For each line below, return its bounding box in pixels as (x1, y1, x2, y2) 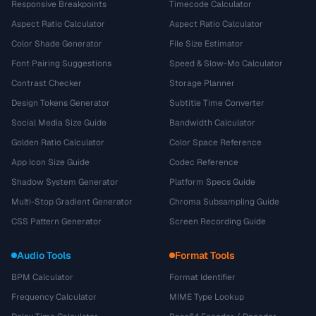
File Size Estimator (169, 38, 243, 49)
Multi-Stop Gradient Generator (11, 196, 133, 207)
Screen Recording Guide (169, 216, 266, 227)
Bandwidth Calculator (169, 117, 255, 128)
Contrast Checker (11, 78, 82, 89)
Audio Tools (17, 249, 71, 262)
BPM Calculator (11, 272, 73, 283)
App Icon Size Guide (11, 157, 90, 168)
